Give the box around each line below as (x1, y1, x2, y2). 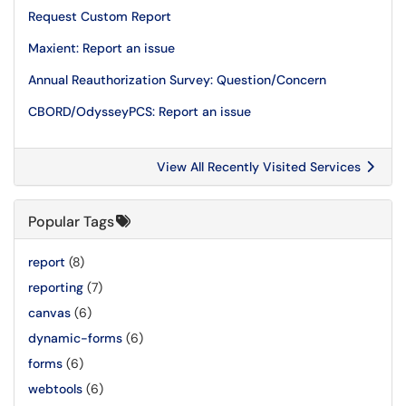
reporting (28, 279, 83, 295)
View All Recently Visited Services (157, 159, 364, 175)
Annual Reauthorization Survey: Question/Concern (28, 72, 326, 88)
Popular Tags (28, 212, 114, 231)
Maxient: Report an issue (28, 40, 175, 56)
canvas (28, 304, 71, 321)
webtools (28, 381, 82, 397)
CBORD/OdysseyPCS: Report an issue (28, 103, 251, 120)
